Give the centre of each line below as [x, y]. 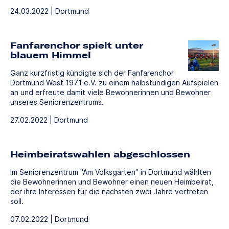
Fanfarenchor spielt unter [77, 45]
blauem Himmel [51, 55]
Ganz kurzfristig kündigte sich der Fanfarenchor [92, 73]
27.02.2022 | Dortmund [49, 120]
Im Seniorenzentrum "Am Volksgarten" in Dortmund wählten [111, 172]
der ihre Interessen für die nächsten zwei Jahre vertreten [109, 191]
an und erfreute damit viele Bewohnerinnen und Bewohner [110, 92]
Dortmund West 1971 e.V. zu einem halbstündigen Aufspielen [114, 82]
